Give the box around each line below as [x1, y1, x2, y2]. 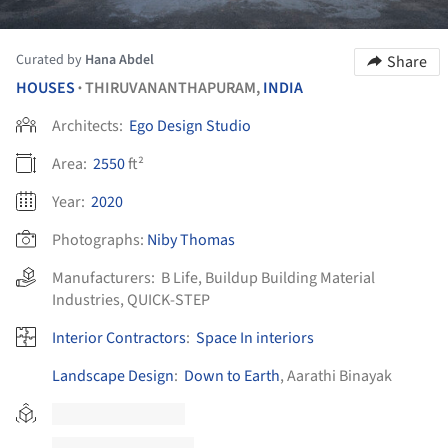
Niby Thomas [147, 228, 235, 251]
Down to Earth [184, 364, 280, 387]
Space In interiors [196, 326, 314, 349]
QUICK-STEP [127, 288, 210, 311]
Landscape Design [52, 364, 174, 387]
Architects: [52, 114, 126, 137]
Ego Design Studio [129, 114, 251, 137]
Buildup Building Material [205, 266, 375, 289]
